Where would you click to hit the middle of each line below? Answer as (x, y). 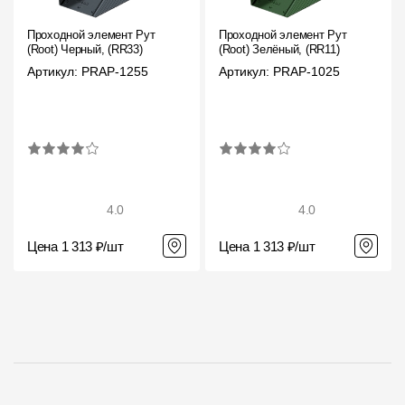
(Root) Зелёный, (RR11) (279, 49)
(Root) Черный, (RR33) (85, 49)
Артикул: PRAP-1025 (279, 71)
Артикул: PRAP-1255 (88, 71)
